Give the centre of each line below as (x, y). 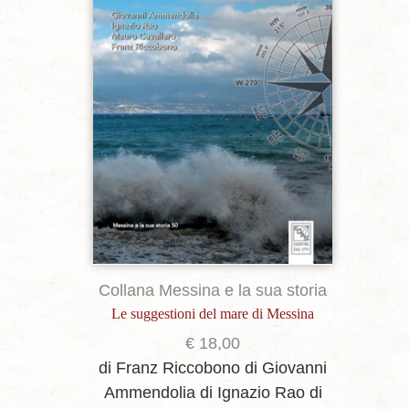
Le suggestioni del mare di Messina (213, 313)
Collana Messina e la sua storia (213, 290)
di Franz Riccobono (170, 367)
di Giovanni (286, 367)
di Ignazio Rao (252, 392)
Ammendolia (149, 392)
